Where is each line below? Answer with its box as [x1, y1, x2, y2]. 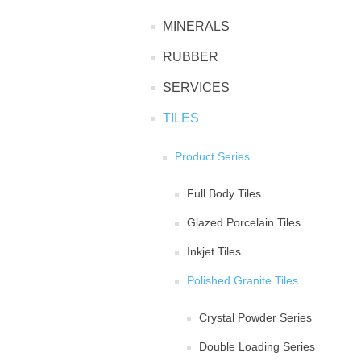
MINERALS [163, 19, 230, 33]
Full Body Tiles [187, 187, 261, 200]
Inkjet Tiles [187, 245, 241, 258]
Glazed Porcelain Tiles [187, 216, 301, 229]
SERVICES [163, 81, 230, 94]
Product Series [175, 150, 250, 163]
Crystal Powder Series [199, 311, 312, 324]
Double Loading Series [199, 340, 315, 353]
